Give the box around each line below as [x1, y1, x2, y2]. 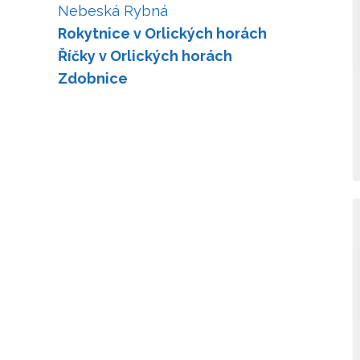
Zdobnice [58, 70, 128, 87]
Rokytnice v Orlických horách [58, 25, 267, 42]
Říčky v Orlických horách [58, 47, 232, 64]
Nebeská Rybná [58, 2, 168, 19]
